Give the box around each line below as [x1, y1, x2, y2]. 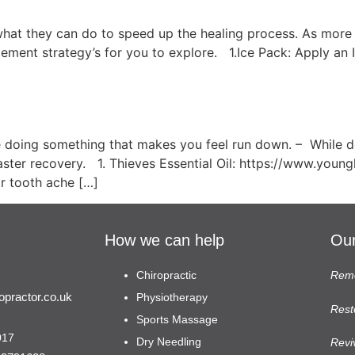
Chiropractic [136, 269, 197, 282]
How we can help [105, 231, 224, 250]
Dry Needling [136, 335, 204, 349]
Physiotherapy [136, 291, 208, 304]
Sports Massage [136, 313, 218, 326]
